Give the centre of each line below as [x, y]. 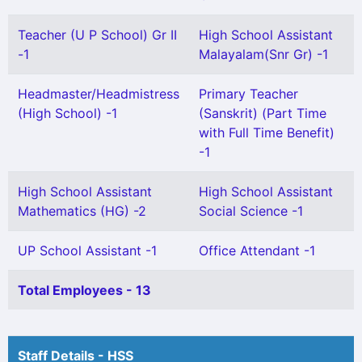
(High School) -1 [67, 113]
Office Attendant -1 [257, 250]
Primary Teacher [248, 94]
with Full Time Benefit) [267, 133]
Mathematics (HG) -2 [82, 211]
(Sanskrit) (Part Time [263, 113]
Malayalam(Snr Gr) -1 [263, 54]
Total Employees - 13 [84, 290]
